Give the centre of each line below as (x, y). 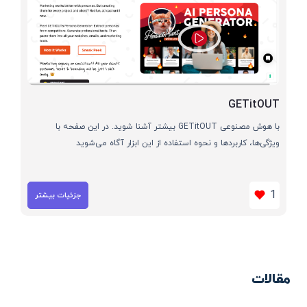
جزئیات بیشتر (58, 195)
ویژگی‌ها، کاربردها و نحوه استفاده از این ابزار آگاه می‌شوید (178, 143)
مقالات (271, 279)
